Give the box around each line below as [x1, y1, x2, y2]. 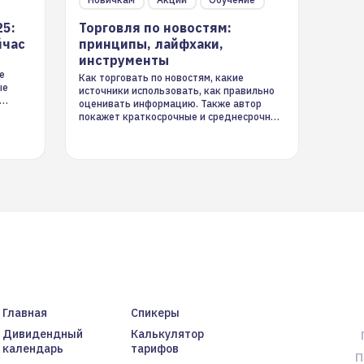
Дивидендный [2, 327, 83, 341]
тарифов [130, 341, 179, 356]
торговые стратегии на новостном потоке [78, 123, 279, 136]
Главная [2, 305, 47, 320]
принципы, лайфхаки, [78, 36, 223, 52]
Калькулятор [130, 327, 204, 341]
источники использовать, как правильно [78, 84, 275, 97]
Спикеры [130, 305, 180, 320]
